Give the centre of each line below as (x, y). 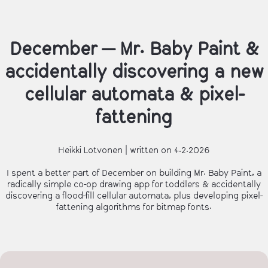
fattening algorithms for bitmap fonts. (134, 207)
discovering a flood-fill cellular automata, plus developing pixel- (134, 196)
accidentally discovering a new (134, 72)
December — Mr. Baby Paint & (134, 50)
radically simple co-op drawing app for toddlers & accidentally (134, 184)
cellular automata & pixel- (134, 95)
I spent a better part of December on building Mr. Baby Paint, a (134, 173)
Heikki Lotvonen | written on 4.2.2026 (134, 150)
